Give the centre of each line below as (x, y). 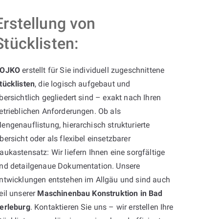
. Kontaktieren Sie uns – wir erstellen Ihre (102, 207)
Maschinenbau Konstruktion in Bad (100, 193)
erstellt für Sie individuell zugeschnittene (92, 70)
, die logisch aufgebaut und (83, 84)
